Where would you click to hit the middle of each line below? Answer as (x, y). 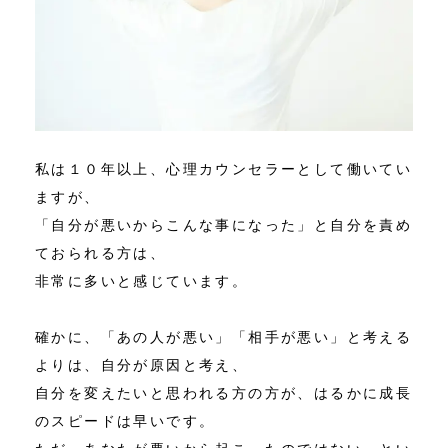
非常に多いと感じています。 (142, 281)
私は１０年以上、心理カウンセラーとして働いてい (224, 169)
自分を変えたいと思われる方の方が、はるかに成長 (224, 393)
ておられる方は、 (101, 253)
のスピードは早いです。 (125, 421)
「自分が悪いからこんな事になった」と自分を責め (224, 225)
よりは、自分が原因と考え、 (142, 365)
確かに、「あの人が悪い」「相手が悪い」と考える (224, 337)
